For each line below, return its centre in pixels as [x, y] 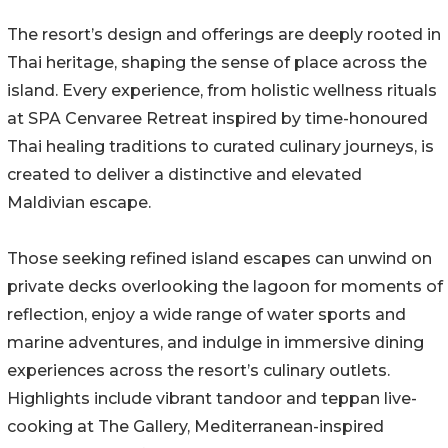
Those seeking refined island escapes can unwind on [219, 259]
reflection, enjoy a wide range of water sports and [206, 315]
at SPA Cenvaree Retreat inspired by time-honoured [217, 119]
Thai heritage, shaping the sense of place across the [217, 63]
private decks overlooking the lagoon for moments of [225, 287]
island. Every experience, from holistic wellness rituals [222, 91]
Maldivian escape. [79, 203]
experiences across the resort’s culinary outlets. [198, 371]
